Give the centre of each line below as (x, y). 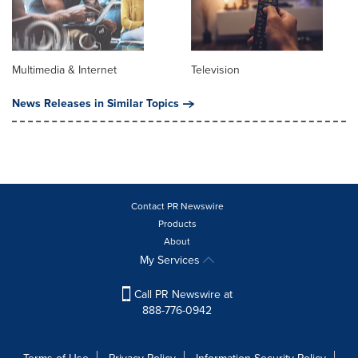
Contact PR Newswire (177, 206)
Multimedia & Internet (64, 70)
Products (177, 223)
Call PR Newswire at (181, 294)
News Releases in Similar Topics (95, 103)
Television (215, 70)
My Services (171, 260)
